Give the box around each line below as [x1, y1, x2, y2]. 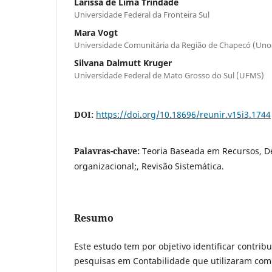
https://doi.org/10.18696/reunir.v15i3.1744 [96, 108, 271, 120]
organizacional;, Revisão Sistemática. [74, 160, 224, 172]
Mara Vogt [74, 26, 118, 38]
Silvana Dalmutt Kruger [74, 56, 172, 69]
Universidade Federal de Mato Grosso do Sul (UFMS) [74, 69, 264, 81]
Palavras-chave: [74, 144, 142, 157]
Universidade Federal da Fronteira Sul [74, 8, 209, 20]
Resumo [74, 211, 114, 225]
